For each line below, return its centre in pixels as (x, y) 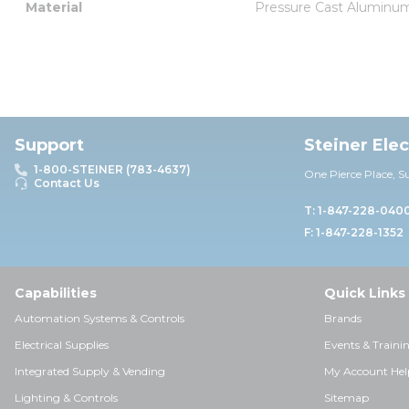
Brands (343, 318)
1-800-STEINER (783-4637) (112, 169)
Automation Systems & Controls (100, 318)
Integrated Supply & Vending (90, 371)
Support (49, 145)
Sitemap (346, 398)
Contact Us (67, 183)
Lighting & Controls (66, 398)
